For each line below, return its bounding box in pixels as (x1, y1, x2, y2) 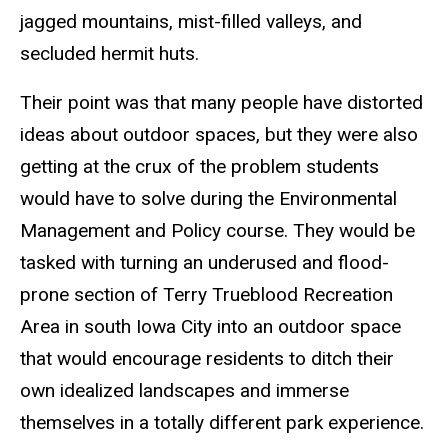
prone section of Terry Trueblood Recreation (20, 282, 393, 306)
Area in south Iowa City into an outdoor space (20, 314, 401, 338)
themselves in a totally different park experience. (20, 410, 424, 434)
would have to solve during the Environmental (20, 186, 397, 210)
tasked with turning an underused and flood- (20, 250, 389, 274)
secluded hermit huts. (20, 42, 199, 66)
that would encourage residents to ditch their (20, 346, 394, 370)
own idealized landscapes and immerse (20, 378, 349, 402)
